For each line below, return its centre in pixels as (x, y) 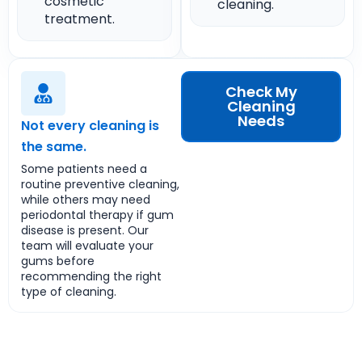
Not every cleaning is (90, 126)
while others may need (86, 200)
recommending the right (91, 276)
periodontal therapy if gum (97, 215)
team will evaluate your (87, 246)
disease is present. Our (85, 230)
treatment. (80, 19)
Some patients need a (84, 169)
